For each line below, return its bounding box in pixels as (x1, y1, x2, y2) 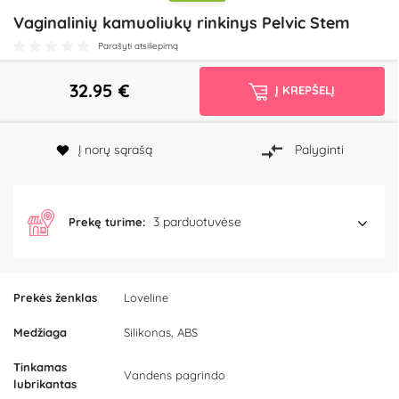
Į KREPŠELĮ (275, 83, 336, 97)
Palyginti (294, 142, 344, 159)
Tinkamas (13, 360, 67, 375)
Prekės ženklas (13, 290, 97, 305)
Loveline (124, 290, 168, 305)
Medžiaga (13, 325, 67, 340)
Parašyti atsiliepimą (98, 40, 178, 52)
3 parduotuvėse (153, 214, 241, 231)
